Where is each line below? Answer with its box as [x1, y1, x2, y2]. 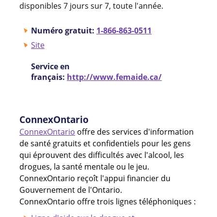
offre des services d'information [75, 126, 194, 137]
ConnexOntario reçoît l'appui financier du [19, 172, 170, 184]
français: [31, 71, 67, 82]
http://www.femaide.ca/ [67, 71, 162, 82]
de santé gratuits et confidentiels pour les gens [19, 138, 191, 149]
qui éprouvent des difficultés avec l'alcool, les [19, 149, 184, 160]
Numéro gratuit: [31, 25, 96, 36]
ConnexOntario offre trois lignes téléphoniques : [19, 196, 196, 207]
